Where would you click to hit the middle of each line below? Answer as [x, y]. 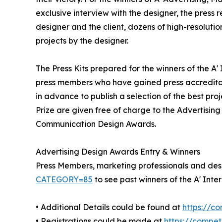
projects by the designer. [82, 41]
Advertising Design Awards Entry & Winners [118, 152]
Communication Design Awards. [96, 124]
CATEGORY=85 [64, 180]
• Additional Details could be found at [109, 207]
